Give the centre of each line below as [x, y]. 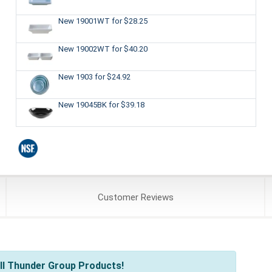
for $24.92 [112, 76]
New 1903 [76, 76]
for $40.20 [129, 49]
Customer [118, 198]
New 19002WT [85, 49]
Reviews [156, 198]
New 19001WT [85, 21]
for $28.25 [129, 21]
